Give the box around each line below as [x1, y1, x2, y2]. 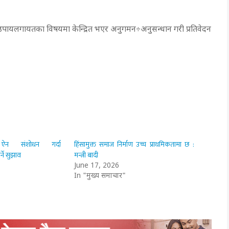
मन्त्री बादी [74, 149, 99, 161]
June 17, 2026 [74, 161, 120, 171]
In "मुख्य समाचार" [74, 171, 126, 181]
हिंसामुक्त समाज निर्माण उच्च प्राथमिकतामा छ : [74, 138, 194, 150]
